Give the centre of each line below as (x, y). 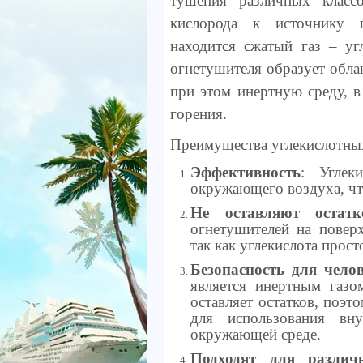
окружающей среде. (256, 334)
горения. (199, 114)
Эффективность (246, 172)
